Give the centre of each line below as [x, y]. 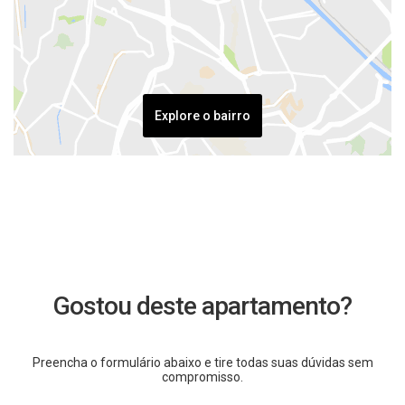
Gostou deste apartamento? [202, 306]
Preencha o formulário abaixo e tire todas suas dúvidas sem [202, 363]
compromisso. [202, 377]
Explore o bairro [202, 115]
